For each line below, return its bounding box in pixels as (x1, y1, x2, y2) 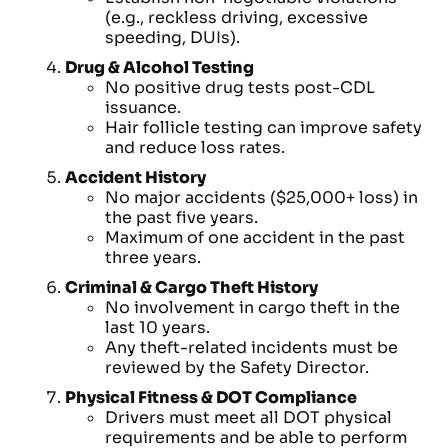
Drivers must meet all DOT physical (105, 407, 392, 428)
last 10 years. (105, 317, 210, 338)
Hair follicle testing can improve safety (105, 117, 422, 138)
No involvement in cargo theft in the (105, 297, 400, 318)
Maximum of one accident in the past (105, 227, 405, 248)
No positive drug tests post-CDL (105, 77, 375, 98)
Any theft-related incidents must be (105, 337, 398, 358)
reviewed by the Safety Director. (105, 357, 369, 378)
